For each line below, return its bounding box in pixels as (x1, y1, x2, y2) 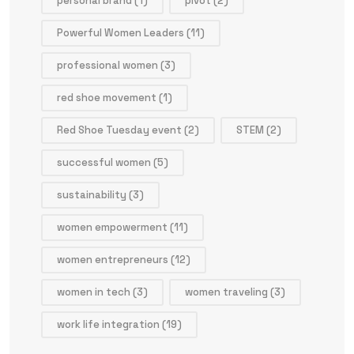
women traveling (185, 284, 268, 299)
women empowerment (57, 220, 168, 234)
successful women (57, 155, 151, 169)
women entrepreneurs (57, 252, 168, 266)
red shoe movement (57, 90, 156, 104)
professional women (57, 58, 158, 72)
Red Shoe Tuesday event (57, 122, 182, 137)
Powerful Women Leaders (57, 25, 184, 40)
